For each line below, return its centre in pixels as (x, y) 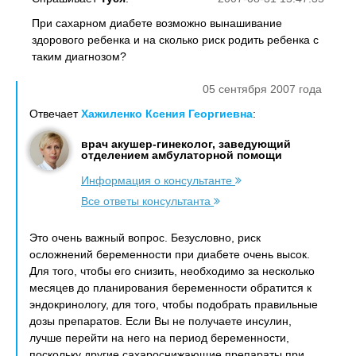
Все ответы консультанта (147, 201)
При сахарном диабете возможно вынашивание (157, 23)
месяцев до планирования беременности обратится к (170, 288)
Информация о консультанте (158, 180)
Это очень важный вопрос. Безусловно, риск (145, 238)
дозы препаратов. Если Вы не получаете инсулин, (161, 321)
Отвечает (55, 114)
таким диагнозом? (79, 56)
